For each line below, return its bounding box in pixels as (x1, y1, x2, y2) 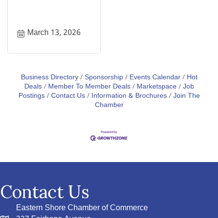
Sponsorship (84, 72, 123, 84)
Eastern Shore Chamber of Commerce (16, 201, 148, 215)
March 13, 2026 (27, 26, 81, 40)
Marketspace (136, 81, 177, 93)
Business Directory (20, 72, 78, 84)
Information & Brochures (91, 91, 167, 102)
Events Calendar (129, 72, 181, 84)
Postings (18, 91, 45, 102)
